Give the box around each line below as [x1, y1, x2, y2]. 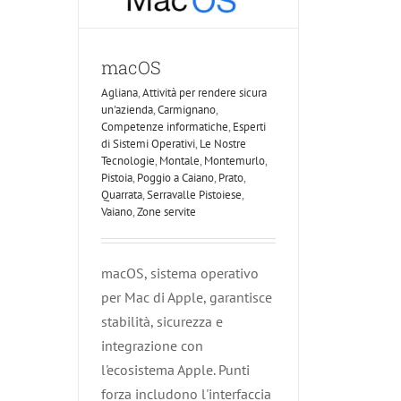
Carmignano [158, 102, 216, 118]
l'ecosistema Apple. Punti [101, 361, 250, 380]
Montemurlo [204, 153, 265, 169]
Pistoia [101, 170, 132, 186]
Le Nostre [200, 136, 246, 152]
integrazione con [101, 337, 203, 355]
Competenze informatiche [101, 119, 228, 135]
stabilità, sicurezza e [101, 312, 223, 331]
